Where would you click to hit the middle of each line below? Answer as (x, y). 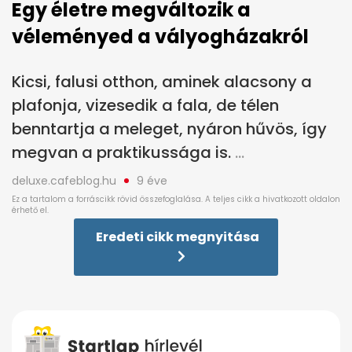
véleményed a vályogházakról (160, 37)
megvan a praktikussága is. (121, 153)
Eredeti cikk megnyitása (178, 237)
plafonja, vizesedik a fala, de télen (145, 106)
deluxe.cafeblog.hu (64, 181)
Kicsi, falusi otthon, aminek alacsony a (162, 82)
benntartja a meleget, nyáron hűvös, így (169, 129)
